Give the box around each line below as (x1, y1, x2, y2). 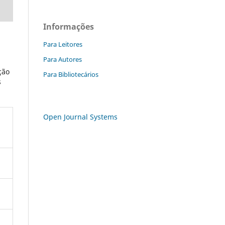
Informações (43, 21, 94, 32)
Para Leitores (43, 39, 82, 49)
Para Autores (43, 54, 82, 64)
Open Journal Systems (43, 111, 118, 122)
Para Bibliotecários (43, 69, 98, 79)
